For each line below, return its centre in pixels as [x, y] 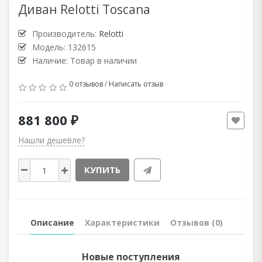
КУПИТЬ [102, 170]
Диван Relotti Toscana [84, 9]
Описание [52, 223]
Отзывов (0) [196, 223]
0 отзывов [86, 84]
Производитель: [65, 34]
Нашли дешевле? [51, 140]
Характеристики [122, 223]
